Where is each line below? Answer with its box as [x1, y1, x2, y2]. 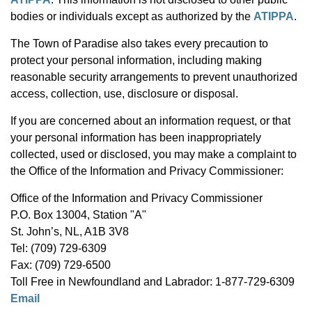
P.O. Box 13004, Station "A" [10, 209, 146, 221]
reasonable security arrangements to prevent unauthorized [10, 71, 297, 83]
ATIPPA [253, 10, 294, 22]
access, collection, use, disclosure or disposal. [10, 88, 238, 100]
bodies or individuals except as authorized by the [10, 10, 253, 22]
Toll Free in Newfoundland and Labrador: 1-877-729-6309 [10, 276, 295, 288]
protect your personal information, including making [10, 54, 262, 66]
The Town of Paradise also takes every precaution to [10, 38, 268, 49]
